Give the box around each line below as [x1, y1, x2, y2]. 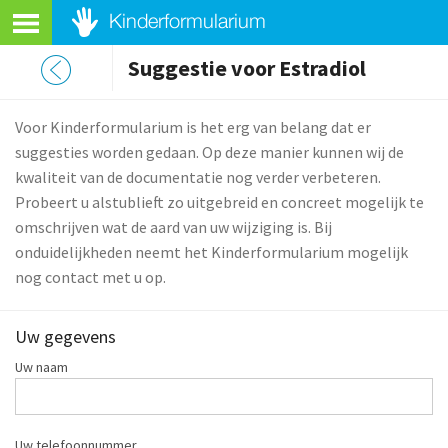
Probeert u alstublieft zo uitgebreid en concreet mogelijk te [15, 192, 424, 212]
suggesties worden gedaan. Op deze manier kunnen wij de [15, 142, 404, 162]
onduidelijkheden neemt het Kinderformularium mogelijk [15, 242, 408, 262]
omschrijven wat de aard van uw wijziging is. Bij [15, 217, 332, 237]
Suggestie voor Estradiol [128, 54, 366, 83]
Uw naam [15, 358, 68, 377]
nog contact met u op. [15, 267, 166, 287]
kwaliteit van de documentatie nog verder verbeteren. [15, 167, 381, 187]
